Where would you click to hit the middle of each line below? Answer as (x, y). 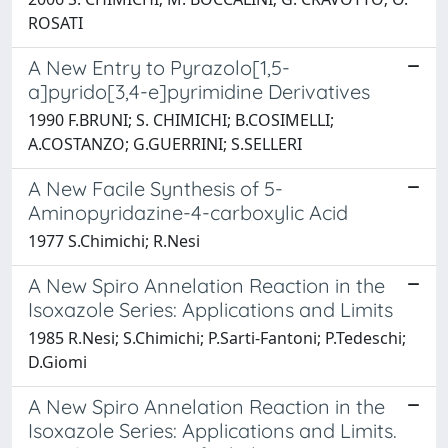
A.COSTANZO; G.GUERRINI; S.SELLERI (165, 143)
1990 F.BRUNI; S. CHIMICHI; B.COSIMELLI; (181, 119)
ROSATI (55, 22)
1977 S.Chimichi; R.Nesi (114, 240)
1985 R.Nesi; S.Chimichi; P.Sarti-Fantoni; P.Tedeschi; (217, 337)
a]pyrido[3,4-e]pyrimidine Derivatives (199, 91)
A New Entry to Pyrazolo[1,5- (159, 67)
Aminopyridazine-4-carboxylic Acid (188, 212)
